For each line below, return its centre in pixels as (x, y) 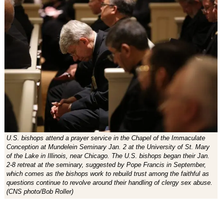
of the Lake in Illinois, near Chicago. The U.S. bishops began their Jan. (108, 156)
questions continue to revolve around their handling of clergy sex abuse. (109, 182)
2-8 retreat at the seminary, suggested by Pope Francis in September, (106, 165)
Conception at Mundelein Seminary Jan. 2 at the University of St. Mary (108, 147)
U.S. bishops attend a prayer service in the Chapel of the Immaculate (106, 138)
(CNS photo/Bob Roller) (40, 191)
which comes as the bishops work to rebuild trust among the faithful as (108, 173)
